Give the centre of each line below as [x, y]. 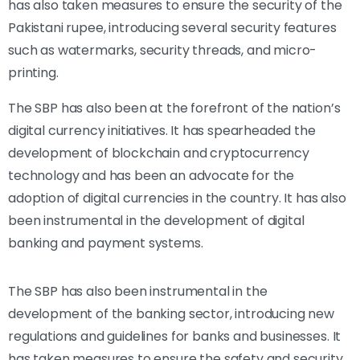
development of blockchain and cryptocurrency [159, 153]
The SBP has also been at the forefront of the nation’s [174, 108]
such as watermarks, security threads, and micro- [163, 50]
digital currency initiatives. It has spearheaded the [162, 130]
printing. [33, 72]
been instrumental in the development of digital [156, 220]
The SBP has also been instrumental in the [138, 291]
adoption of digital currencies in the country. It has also [177, 198]
